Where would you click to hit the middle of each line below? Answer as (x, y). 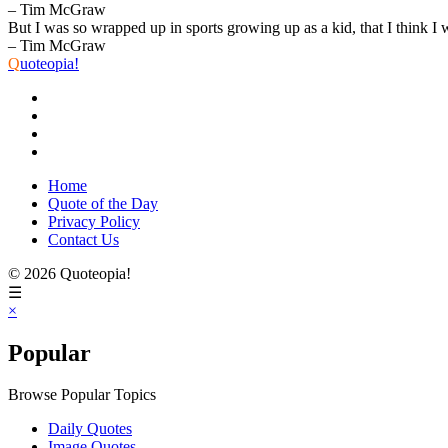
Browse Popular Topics (82, 395)
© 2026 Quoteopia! (69, 273)
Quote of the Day (103, 203)
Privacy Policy (94, 221)
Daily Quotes (90, 429)
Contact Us (83, 239)
